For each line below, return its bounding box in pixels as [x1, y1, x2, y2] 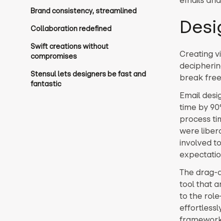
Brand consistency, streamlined [30, 6, 137, 15]
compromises [30, 51, 77, 61]
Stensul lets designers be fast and [30, 69, 146, 78]
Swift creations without [30, 41, 109, 51]
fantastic [30, 79, 61, 88]
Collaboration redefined [30, 24, 111, 33]
